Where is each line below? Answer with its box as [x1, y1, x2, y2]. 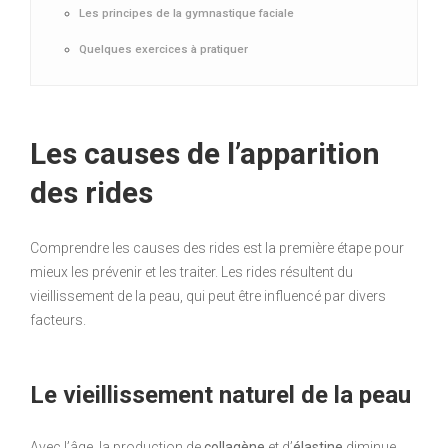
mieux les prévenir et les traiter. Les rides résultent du [30, 264, 353, 281]
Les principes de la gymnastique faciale [79, 6, 294, 21]
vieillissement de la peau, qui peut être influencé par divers [30, 288, 386, 305]
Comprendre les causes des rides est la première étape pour [30, 240, 404, 257]
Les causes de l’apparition [30, 136, 380, 172]
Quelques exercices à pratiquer [79, 42, 248, 57]
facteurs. [30, 312, 86, 329]
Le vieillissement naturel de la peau [30, 381, 411, 410]
